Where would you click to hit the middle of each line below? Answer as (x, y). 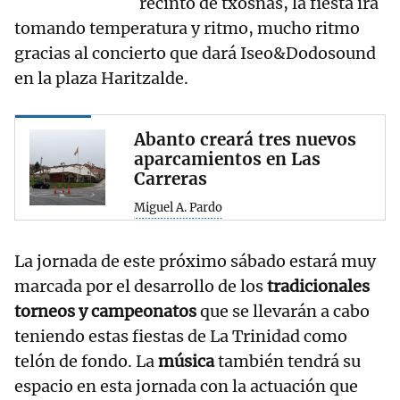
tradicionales (318, 287)
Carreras (171, 179)
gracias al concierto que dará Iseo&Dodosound (195, 54)
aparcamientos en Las (227, 159)
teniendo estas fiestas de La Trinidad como (181, 337)
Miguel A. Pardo (178, 208)
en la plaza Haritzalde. (101, 79)
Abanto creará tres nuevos (245, 140)
